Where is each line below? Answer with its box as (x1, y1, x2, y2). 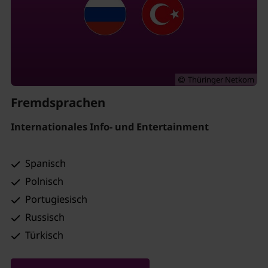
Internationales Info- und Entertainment (10, 120, 209, 134)
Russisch (25, 210, 65, 224)
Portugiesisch (25, 192, 88, 206)
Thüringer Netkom (188, 74, 255, 85)
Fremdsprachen (10, 93, 105, 111)
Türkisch (25, 228, 64, 242)
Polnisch (25, 174, 64, 188)
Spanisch (25, 156, 66, 170)
